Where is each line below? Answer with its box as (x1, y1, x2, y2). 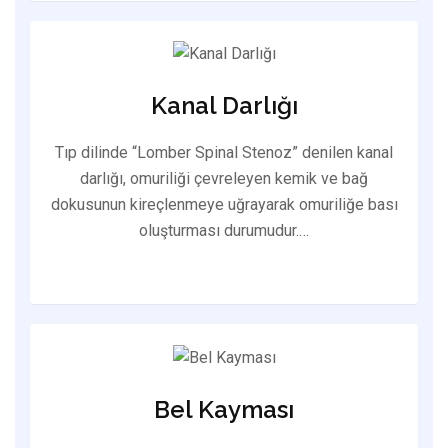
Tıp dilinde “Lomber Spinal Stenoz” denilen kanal (55, 143, 393, 163)
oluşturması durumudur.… (139, 221, 309, 241)
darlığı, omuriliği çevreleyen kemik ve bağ (80, 169, 368, 189)
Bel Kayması (154, 395, 294, 425)
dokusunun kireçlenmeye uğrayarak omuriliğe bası (50, 195, 398, 215)
